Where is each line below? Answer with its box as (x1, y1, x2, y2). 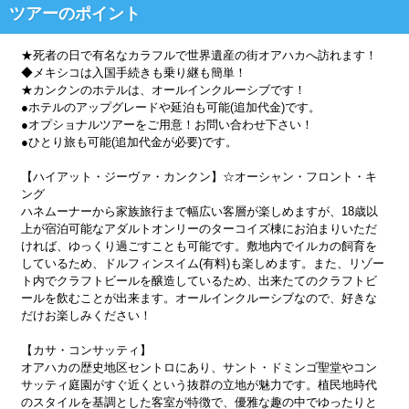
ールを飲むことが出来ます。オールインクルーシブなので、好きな (21, 290, 378, 305)
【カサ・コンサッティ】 (21, 342, 152, 357)
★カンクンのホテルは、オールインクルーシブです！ (21, 82, 307, 97)
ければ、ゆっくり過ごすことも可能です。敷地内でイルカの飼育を (21, 238, 378, 253)
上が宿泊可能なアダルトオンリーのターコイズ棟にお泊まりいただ (21, 221, 378, 236)
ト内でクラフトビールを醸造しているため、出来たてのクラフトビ (21, 273, 378, 288)
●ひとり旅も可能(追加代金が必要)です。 (21, 134, 238, 149)
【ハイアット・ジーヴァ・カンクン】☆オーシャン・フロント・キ (21, 169, 378, 184)
